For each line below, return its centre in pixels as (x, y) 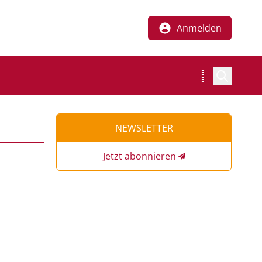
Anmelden (199, 28)
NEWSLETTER (144, 128)
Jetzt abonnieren (139, 156)
